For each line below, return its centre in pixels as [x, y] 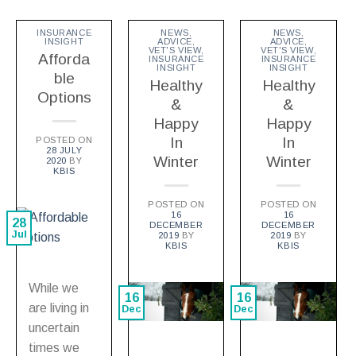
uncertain [54, 328]
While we [54, 288]
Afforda [64, 60]
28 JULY [64, 151]
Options [64, 98]
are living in [59, 308]
